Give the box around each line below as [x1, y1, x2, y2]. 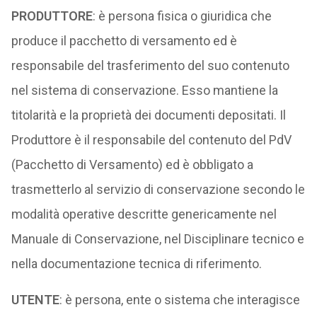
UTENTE [11, 292, 59, 307]
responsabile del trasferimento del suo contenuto [11, 58, 289, 73]
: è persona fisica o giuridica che [92, 8, 272, 23]
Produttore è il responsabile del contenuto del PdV [11, 132, 292, 147]
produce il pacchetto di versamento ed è [11, 33, 237, 48]
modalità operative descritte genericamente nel [11, 207, 277, 221]
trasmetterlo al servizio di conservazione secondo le [11, 182, 305, 197]
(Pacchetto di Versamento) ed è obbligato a [11, 157, 253, 172]
